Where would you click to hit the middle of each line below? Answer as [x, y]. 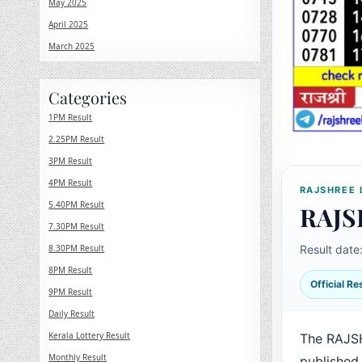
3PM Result [71, 161]
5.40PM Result [77, 204]
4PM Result [71, 183]
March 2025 [72, 46]
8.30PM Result [77, 248]
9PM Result [71, 292]
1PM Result [71, 117]
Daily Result [72, 314]
